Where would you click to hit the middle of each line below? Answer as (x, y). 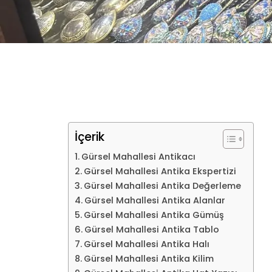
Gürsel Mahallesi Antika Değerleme (162, 186)
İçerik (90, 137)
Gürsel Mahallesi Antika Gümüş (154, 215)
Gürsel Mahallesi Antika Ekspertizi (160, 172)
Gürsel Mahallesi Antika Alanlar (155, 201)
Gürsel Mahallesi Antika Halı (146, 244)
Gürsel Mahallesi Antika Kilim (148, 259)
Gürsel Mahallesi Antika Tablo (151, 230)
